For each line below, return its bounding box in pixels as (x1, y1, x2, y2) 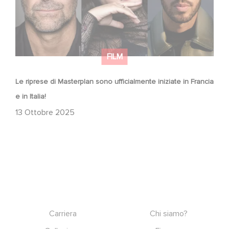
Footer (7, 205, 31, 216)
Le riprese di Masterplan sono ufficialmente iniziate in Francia (15, 77, 214, 86)
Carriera (49, 208, 77, 219)
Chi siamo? (149, 208, 188, 219)
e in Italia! (15, 91, 46, 101)
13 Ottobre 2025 (15, 107, 75, 118)
